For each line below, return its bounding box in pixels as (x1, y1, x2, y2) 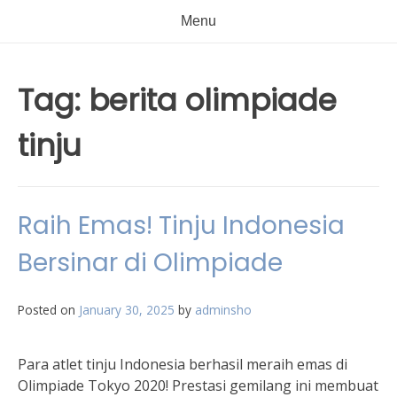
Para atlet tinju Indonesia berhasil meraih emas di (18, 354, 347, 374)
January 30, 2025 (79, 301, 175, 318)
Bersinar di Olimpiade (18, 245, 283, 280)
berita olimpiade (89, 79, 337, 121)
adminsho (195, 301, 252, 318)
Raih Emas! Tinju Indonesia (18, 208, 345, 243)
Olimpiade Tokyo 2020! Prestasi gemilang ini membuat (18, 376, 378, 395)
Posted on (18, 301, 79, 318)
